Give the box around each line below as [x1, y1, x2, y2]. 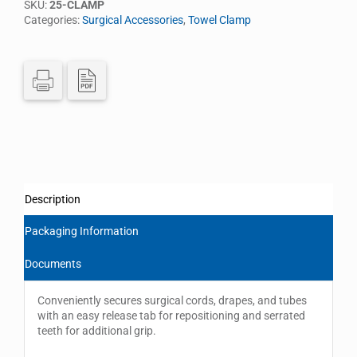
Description [25, 192, 80, 206]
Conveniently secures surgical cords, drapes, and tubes [37, 294, 307, 308]
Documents [25, 257, 81, 270]
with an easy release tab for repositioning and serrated [37, 309, 305, 323]
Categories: [24, 13, 82, 26]
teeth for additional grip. [37, 324, 156, 338]
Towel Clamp [188, 13, 251, 26]
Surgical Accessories [82, 13, 183, 26]
